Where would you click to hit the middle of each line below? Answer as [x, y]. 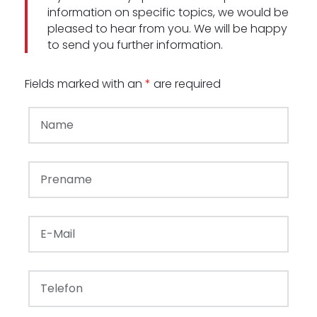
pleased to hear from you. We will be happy [167, 29]
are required [186, 84]
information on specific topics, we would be [168, 12]
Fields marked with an [85, 84]
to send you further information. [135, 45]
